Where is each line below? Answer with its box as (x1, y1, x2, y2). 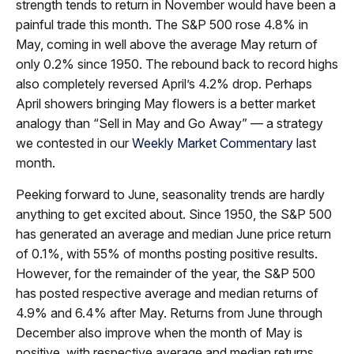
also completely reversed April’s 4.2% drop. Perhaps (16, 75, 312, 92)
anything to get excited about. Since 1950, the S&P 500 (16, 205, 332, 222)
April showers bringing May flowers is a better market (16, 95, 315, 111)
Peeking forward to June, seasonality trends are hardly (16, 186, 325, 202)
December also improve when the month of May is (16, 324, 303, 341)
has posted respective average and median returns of (16, 284, 318, 301)
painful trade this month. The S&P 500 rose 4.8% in (16, 16, 308, 32)
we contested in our (16, 134, 132, 151)
